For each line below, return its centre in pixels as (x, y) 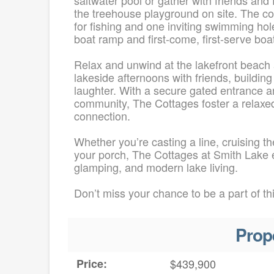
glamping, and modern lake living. (156, 167)
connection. (102, 115)
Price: (91, 264)
